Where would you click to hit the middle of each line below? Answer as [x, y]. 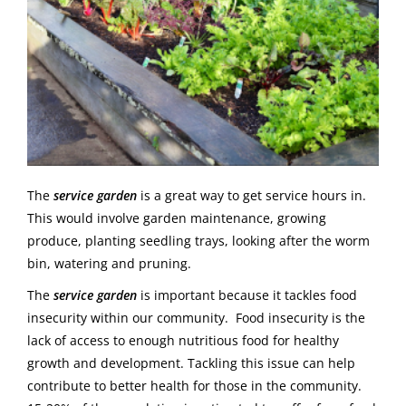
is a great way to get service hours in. [253, 196]
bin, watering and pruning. [109, 264]
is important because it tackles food [247, 295]
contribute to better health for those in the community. [196, 386]
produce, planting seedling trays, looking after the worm [198, 241]
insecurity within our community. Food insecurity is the [196, 318]
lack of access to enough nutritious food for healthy [183, 341]
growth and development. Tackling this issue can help [191, 363]
